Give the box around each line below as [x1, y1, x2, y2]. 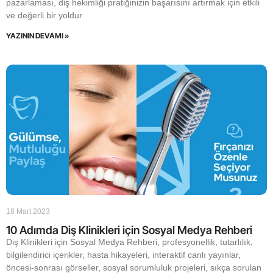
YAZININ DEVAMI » [6, 31, 69, 40]
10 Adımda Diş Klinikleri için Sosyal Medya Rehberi [6, 224, 252, 236]
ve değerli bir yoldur [6, 10, 82, 20]
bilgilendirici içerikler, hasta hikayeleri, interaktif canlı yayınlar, [6, 250, 241, 260]
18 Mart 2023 [6, 207, 50, 216]
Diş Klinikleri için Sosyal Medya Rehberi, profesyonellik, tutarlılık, [6, 237, 253, 247]
